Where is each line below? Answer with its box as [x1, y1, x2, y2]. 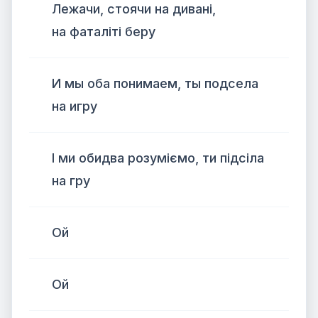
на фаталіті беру [52, 24, 155, 39]
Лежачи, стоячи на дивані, [52, 1, 216, 16]
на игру [52, 99, 97, 114]
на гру [52, 173, 90, 188]
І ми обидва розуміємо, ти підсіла [52, 150, 264, 165]
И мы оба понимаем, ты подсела [52, 76, 258, 91]
